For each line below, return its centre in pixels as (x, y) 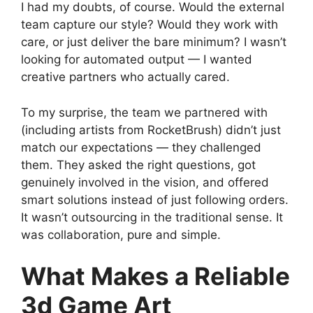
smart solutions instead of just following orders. (155, 199)
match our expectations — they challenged (141, 147)
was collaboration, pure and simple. (121, 234)
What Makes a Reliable (155, 276)
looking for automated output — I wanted (137, 60)
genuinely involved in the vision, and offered (145, 182)
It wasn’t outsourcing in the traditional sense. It (152, 217)
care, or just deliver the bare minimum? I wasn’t (154, 42)
